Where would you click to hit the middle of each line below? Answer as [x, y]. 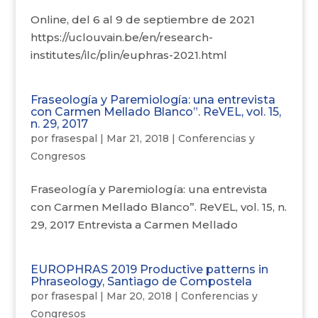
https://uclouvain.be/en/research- [121, 37]
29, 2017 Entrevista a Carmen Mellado [134, 225]
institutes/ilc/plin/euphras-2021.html [128, 55]
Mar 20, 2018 [139, 296]
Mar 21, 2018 [137, 138]
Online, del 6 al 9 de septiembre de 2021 [142, 20]
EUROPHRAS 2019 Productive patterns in [149, 269]
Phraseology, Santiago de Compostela [141, 281]
